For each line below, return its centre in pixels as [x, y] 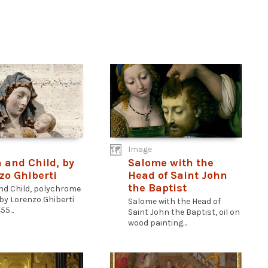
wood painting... [157, 223]
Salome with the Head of [174, 201]
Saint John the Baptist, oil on [184, 212]
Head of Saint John [178, 175]
